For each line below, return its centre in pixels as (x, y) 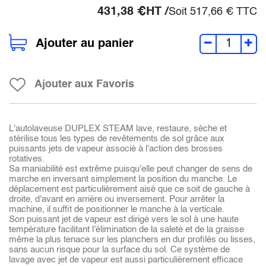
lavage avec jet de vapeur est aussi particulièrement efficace (126, 260)
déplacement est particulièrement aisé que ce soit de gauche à (129, 189)
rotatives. (27, 159)
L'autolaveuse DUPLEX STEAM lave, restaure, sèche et (118, 129)
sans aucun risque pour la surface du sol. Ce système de (119, 250)
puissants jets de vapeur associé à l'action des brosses (116, 149)
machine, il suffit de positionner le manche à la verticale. (117, 210)
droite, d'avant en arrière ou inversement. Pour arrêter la (117, 199)
